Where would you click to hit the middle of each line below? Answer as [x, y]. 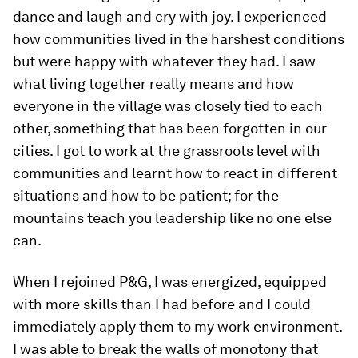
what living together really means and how [153, 84]
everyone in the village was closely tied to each [168, 106]
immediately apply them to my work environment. [177, 326]
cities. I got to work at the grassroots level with [167, 151]
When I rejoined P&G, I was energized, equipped [170, 282]
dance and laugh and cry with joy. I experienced [170, 16]
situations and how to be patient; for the [146, 195]
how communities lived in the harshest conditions [179, 39]
